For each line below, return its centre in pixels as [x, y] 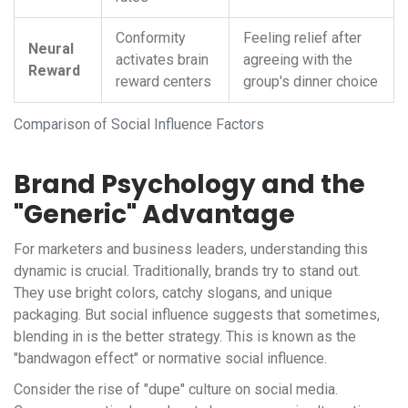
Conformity [151, 38]
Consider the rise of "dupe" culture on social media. [176, 390]
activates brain [162, 60]
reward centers [163, 82]
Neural [51, 49]
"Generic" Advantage [154, 215]
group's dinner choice [311, 82]
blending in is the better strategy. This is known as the [185, 337]
